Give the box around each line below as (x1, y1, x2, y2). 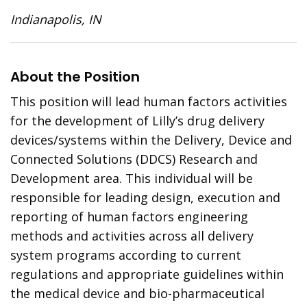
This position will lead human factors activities (10, 93, 288, 110)
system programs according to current (10, 247, 242, 263)
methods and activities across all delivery (10, 228, 254, 244)
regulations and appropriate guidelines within (10, 266, 284, 282)
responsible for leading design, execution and (10, 189, 281, 206)
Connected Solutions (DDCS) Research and (10, 151, 258, 167)
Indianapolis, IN (10, 11, 102, 27)
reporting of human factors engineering (10, 208, 249, 225)
